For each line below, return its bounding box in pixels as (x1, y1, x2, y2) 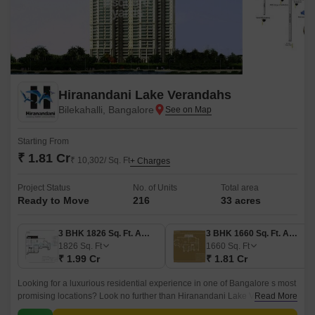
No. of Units (133, 183, 177, 193)
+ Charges (130, 156, 170, 166)
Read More (255, 291, 297, 301)
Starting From (18, 136, 69, 146)
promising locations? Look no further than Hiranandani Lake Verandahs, (18, 291, 292, 301)
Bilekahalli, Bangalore (58, 104, 154, 115)
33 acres (221, 195, 261, 206)
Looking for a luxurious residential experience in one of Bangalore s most (18, 278, 296, 288)
